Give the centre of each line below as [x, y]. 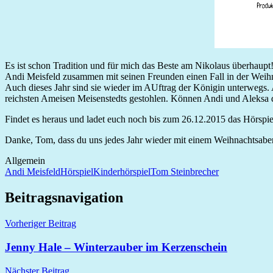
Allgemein [25, 161]
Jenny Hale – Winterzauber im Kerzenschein [116, 247]
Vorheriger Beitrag [41, 224]
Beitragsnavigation [64, 198]
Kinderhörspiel [122, 172]
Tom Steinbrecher [185, 172]
